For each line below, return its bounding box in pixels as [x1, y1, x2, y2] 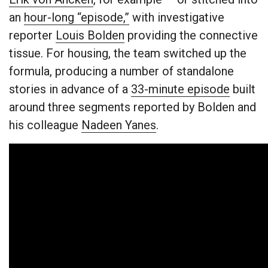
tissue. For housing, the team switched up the [9, 46, 246, 61]
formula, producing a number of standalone [9, 64, 234, 79]
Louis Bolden [56, 28, 124, 43]
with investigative [129, 10, 224, 25]
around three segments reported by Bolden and [9, 100, 256, 115]
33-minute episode [131, 82, 230, 97]
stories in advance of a [9, 82, 131, 97]
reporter [9, 28, 56, 43]
